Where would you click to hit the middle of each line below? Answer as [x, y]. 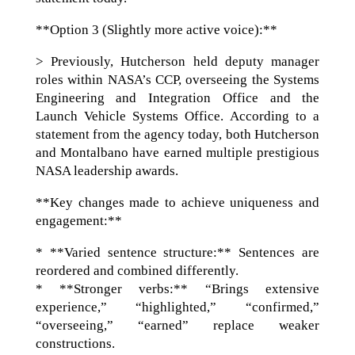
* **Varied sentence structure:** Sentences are [177, 253]
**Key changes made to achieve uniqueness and [177, 203]
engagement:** [78, 221]
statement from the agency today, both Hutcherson [177, 135]
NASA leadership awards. [107, 171]
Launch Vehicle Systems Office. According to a [177, 116]
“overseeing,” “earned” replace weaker [177, 326]
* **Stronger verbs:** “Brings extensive [177, 289]
